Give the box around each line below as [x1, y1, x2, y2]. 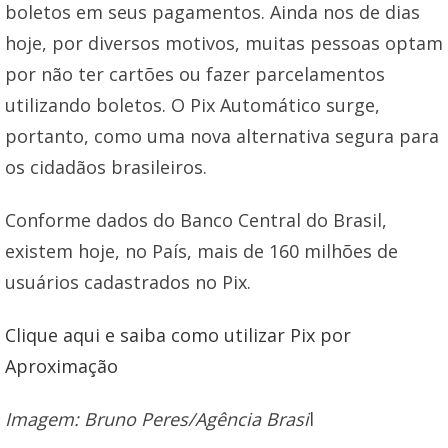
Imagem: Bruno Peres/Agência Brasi [5, 407, 309, 432]
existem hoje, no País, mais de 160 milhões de [5, 239, 398, 264]
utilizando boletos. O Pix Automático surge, [5, 93, 380, 118]
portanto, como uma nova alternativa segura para [5, 124, 439, 149]
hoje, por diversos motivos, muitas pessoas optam [5, 31, 443, 56]
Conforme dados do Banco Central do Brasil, [5, 208, 387, 233]
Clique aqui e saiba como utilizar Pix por [5, 323, 351, 348]
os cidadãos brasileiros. [5, 155, 207, 180]
